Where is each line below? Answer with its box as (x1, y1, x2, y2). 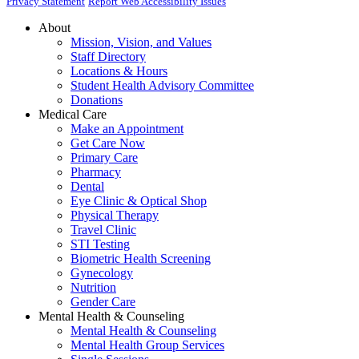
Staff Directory (71, 49, 146, 63)
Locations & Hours (71, 63, 167, 78)
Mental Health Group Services (71, 337, 224, 352)
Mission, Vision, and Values (71, 34, 212, 49)
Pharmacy (71, 164, 121, 179)
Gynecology (71, 265, 133, 280)
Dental (71, 179, 104, 193)
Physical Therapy (71, 208, 159, 222)
